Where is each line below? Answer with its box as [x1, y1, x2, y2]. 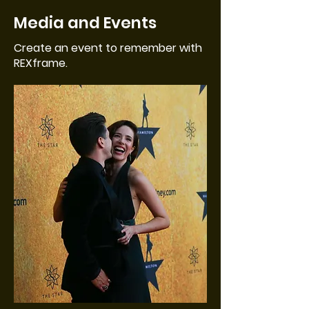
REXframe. [14, 55, 68, 71]
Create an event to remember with [14, 40, 202, 56]
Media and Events [14, 12, 157, 34]
